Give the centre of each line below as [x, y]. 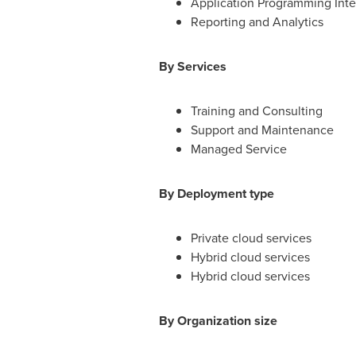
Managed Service [238, 149]
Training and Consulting [256, 111]
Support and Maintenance [262, 130]
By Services [192, 66]
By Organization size [218, 321]
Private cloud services [251, 238]
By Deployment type [216, 193]
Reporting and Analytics [257, 22]
